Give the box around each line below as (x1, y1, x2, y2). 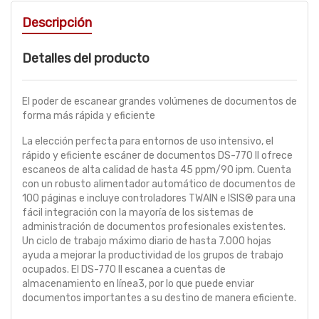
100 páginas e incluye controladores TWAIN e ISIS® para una (22, 192, 296, 205)
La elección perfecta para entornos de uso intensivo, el (22, 135, 273, 148)
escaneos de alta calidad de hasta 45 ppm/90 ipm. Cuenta (22, 164, 291, 177)
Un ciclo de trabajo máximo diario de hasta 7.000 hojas (22, 235, 271, 248)
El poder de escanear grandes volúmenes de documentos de (22, 95, 297, 108)
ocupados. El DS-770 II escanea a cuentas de (22, 263, 226, 276)
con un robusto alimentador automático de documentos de (22, 178, 296, 191)
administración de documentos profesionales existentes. (22, 221, 286, 234)
